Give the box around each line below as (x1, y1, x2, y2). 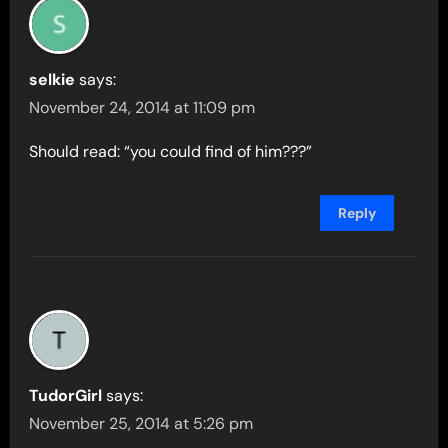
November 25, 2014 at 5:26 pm (29, 413, 254, 435)
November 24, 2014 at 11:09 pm (29, 97, 256, 119)
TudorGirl (29, 385, 103, 407)
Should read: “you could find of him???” (29, 141, 313, 163)
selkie (29, 69, 76, 91)
